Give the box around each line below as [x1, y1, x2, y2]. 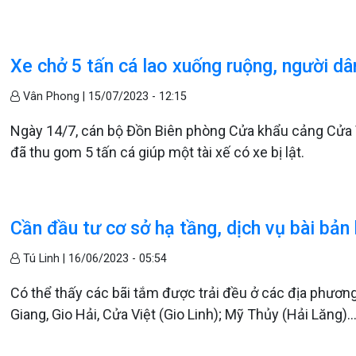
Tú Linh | [20, 252, 69, 265]
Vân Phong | [20, 90, 89, 103]
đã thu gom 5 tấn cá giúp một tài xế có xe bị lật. [10, 144, 305, 161]
